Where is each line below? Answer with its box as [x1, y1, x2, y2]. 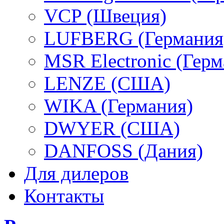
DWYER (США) [44, 117, 180, 139]
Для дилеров [24, 162, 128, 184]
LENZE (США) [44, 72, 170, 94]
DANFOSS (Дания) [44, 140, 203, 162]
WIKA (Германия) [44, 95, 193, 117]
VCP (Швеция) [44, 5, 166, 27]
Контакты [24, 185, 104, 207]
